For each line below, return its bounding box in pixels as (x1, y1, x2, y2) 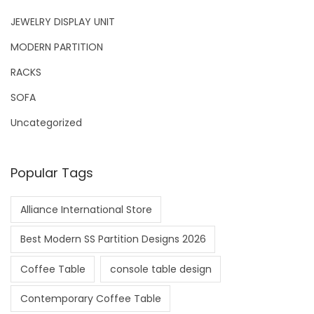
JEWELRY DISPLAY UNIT (11, 14, 115, 29)
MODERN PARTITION (11, 39, 103, 54)
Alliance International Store (20, 203, 152, 217)
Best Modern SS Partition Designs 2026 (20, 232, 206, 247)
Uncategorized (11, 115, 82, 130)
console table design (109, 261, 212, 276)
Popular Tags (11, 163, 93, 182)
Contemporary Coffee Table (20, 292, 161, 306)
